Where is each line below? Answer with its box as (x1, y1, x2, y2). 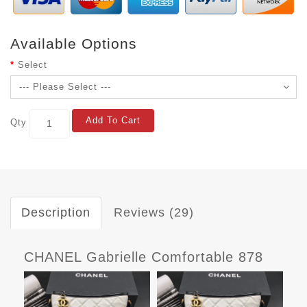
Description (21, 205, 90, 219)
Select (18, 59, 47, 70)
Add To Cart (86, 114, 140, 125)
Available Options (10, 35, 137, 51)
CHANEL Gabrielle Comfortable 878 (24, 249, 263, 265)
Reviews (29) (114, 205, 194, 219)
